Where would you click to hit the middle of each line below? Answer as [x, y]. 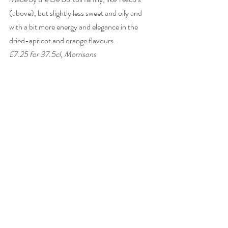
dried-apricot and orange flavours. [63, 41]
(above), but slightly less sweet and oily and [76, 13]
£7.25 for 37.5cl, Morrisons [53, 54]
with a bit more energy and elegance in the [74, 27]
